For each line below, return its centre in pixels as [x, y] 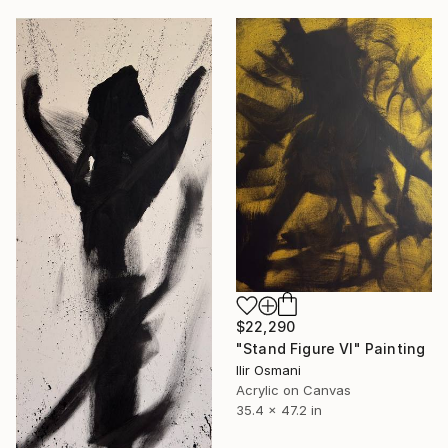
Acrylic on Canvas [293, 390]
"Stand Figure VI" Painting [331, 349]
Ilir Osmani [268, 370]
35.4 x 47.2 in [279, 410]
